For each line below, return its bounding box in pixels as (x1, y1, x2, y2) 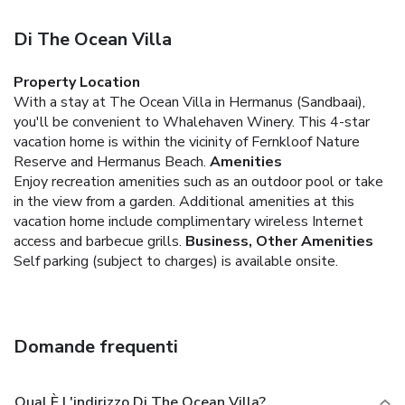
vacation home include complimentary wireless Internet (14, 211, 363, 231)
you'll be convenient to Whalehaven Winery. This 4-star (14, 111, 370, 132)
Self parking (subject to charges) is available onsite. (14, 250, 338, 271)
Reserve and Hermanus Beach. (14, 151, 206, 172)
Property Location (14, 71, 140, 92)
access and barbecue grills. (14, 231, 182, 251)
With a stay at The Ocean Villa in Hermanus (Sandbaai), (14, 91, 365, 112)
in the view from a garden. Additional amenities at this (14, 191, 354, 212)
